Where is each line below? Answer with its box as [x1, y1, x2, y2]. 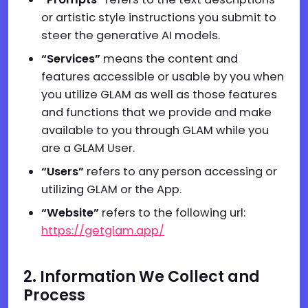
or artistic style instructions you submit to [41, 10, 276, 25]
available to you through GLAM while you [41, 122, 269, 138]
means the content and [103, 51, 238, 67]
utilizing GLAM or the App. [41, 181, 181, 197]
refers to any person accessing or [87, 164, 277, 179]
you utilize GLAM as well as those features [41, 87, 277, 102]
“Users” [41, 164, 87, 179]
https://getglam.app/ [41, 223, 164, 239]
